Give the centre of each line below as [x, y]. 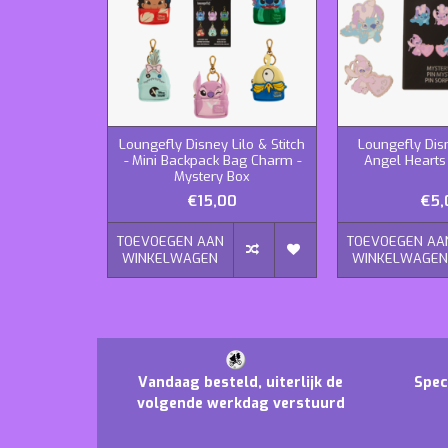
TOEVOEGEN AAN [170, 241]
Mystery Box [212, 176]
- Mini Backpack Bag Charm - [212, 160]
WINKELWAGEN [170, 258]
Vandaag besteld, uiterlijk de [241, 382]
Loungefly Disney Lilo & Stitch [212, 144]
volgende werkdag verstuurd [240, 403]
